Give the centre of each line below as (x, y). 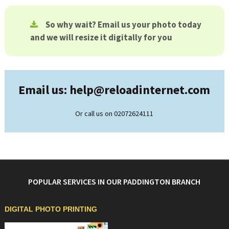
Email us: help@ (62, 89)
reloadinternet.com (157, 89)
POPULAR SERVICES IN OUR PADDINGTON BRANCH (114, 181)
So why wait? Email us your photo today (123, 24)
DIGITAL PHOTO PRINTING (51, 209)
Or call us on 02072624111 (114, 113)
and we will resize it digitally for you (101, 37)
